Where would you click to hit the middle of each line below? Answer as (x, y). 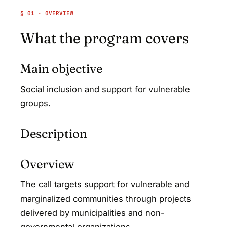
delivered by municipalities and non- (92, 213)
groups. (35, 104)
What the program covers (105, 38)
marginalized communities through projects (106, 199)
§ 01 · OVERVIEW (47, 13)
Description (54, 134)
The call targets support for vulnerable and (105, 185)
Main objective (61, 69)
